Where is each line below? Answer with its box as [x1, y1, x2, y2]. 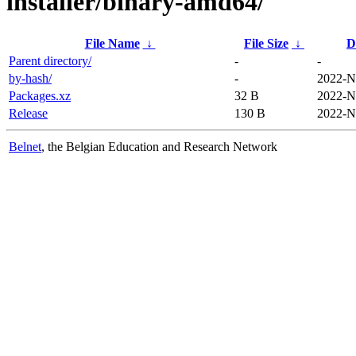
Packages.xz [9, 88, 71, 103]
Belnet [9, 139, 41, 153]
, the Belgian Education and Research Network [41, 139, 277, 153]
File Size [244, 36, 288, 50]
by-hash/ [9, 71, 52, 85]
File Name [84, 36, 140, 50]
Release [9, 106, 48, 120]
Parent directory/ [9, 53, 91, 68]
